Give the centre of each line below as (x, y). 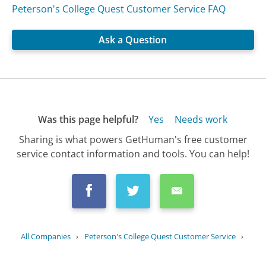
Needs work (201, 120)
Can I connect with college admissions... (149, 251)
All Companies (45, 236)
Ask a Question (133, 40)
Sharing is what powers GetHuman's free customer (133, 139)
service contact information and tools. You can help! (133, 153)
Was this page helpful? (88, 120)
